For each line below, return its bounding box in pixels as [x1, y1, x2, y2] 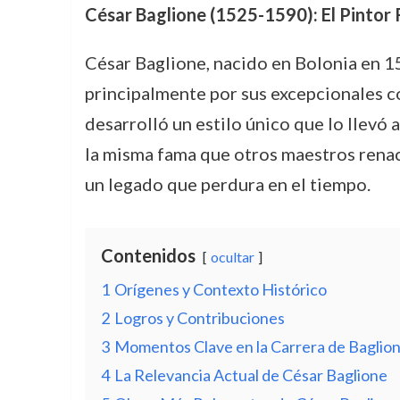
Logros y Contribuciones [113, 308, 285, 328]
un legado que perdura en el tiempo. [84, 173, 371, 195]
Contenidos [100, 245, 196, 266]
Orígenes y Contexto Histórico [113, 279, 327, 299]
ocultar [210, 248, 254, 265]
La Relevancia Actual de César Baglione [113, 365, 387, 385]
